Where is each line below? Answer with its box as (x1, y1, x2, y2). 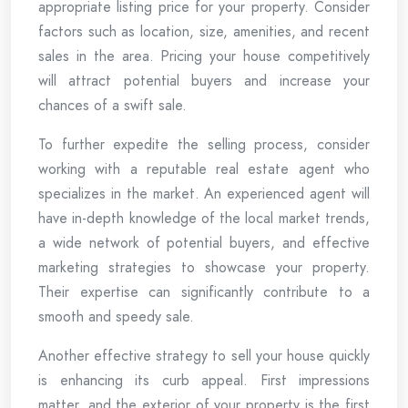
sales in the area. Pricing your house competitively (38, 45, 370, 66)
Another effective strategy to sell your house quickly (38, 344, 370, 366)
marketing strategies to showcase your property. (38, 256, 370, 278)
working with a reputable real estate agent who (38, 158, 370, 179)
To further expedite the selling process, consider (38, 133, 370, 155)
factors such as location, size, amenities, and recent (38, 20, 370, 42)
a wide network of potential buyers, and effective (38, 231, 370, 253)
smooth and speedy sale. (38, 305, 194, 327)
